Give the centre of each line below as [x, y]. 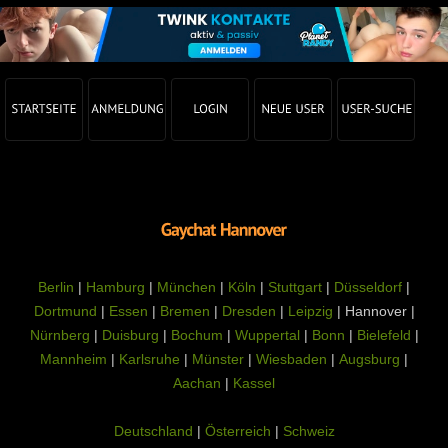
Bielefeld [383, 335]
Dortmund [65, 311]
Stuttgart [295, 287]
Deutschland [153, 431]
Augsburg [369, 359]
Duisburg [130, 335]
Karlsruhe [149, 359]
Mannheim [73, 359]
